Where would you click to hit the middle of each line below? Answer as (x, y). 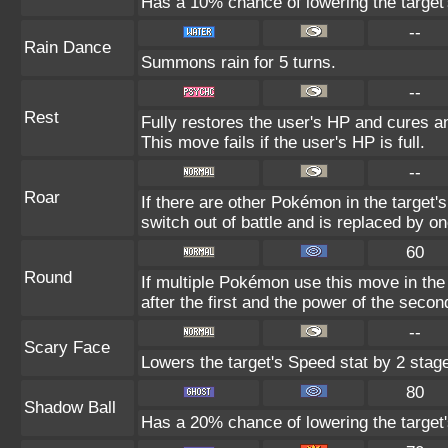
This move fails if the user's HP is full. (283, 142)
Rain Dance (67, 47)
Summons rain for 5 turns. (238, 62)
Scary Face (67, 347)
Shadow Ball (70, 407)
